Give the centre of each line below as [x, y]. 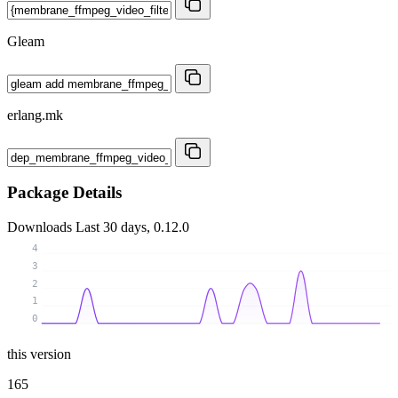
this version [39, 354]
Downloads [41, 227]
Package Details [64, 193]
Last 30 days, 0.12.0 [132, 227]
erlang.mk [35, 115]
